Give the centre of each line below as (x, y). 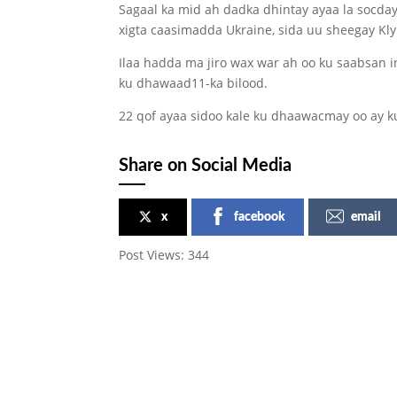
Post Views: (152, 254)
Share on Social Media (206, 165)
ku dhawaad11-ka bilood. (194, 82)
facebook (260, 217)
